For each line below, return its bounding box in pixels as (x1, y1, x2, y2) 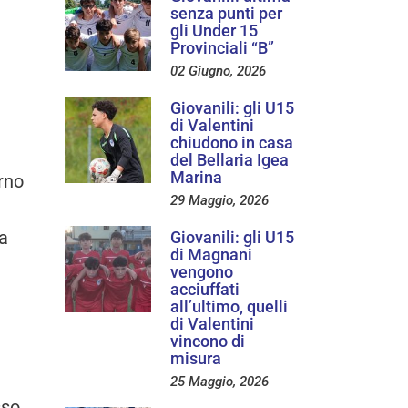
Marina (170, 167, 222, 187)
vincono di (170, 331, 245, 351)
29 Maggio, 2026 (170, 191, 269, 209)
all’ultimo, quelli (170, 296, 288, 316)
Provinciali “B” (170, 37, 274, 57)
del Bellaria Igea (170, 149, 289, 169)
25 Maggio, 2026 (170, 372, 269, 390)
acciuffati (170, 279, 240, 299)
